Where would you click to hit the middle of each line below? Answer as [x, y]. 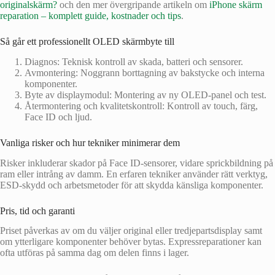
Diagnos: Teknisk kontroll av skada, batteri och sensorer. [134, 61]
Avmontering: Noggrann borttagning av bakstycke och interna [145, 72]
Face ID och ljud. [58, 117]
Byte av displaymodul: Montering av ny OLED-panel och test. [145, 95]
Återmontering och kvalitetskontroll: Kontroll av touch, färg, [141, 106]
